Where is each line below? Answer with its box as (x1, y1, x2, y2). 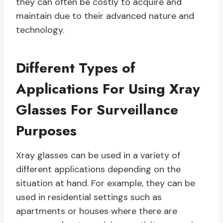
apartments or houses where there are (16, 205, 177, 218)
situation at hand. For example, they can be (16, 177, 195, 190)
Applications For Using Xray (16, 79, 200, 100)
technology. (16, 24, 64, 36)
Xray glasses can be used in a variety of (16, 149, 180, 162)
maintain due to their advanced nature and (16, 10, 194, 22)
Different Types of (16, 58, 135, 79)
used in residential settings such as (16, 191, 162, 204)
